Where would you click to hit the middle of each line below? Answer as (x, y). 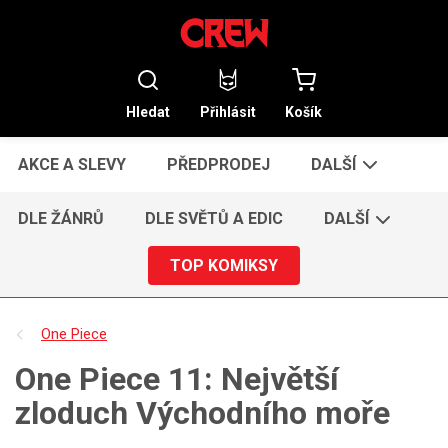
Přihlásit (227, 111)
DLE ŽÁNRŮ (61, 219)
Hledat (147, 111)
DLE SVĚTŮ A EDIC (214, 219)
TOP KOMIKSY (224, 265)
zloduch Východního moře (202, 412)
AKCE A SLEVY (72, 164)
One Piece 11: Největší (177, 378)
